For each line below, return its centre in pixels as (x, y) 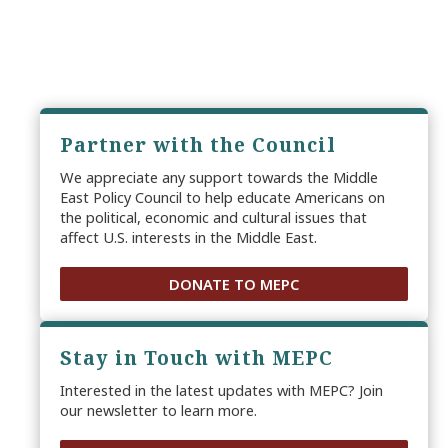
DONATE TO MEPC (234, 283)
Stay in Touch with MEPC (196, 357)
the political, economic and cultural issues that (213, 216)
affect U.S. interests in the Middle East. (188, 236)
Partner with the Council (198, 144)
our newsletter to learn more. (158, 409)
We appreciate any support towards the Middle (219, 176)
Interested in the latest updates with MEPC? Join (221, 389)
